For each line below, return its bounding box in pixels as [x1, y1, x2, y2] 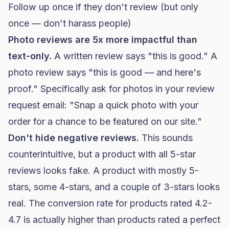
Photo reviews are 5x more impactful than [8, 34, 197, 45]
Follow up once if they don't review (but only [8, 2, 198, 12]
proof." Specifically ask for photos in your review [8, 83, 215, 94]
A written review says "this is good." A [52, 51, 217, 61]
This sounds [139, 132, 193, 143]
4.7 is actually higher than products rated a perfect [8, 214, 220, 225]
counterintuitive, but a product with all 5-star [8, 149, 196, 159]
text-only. [8, 51, 52, 61]
